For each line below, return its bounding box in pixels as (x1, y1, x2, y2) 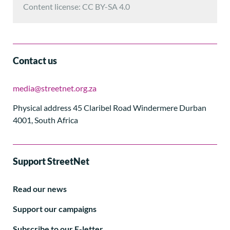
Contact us (13, 54, 57, 66)
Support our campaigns (13, 203, 97, 214)
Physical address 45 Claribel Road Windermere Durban (13, 103, 206, 113)
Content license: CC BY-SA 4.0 (23, 1, 130, 11)
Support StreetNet (13, 155, 89, 167)
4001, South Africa (13, 115, 78, 125)
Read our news (13, 183, 67, 194)
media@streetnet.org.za (13, 83, 97, 93)
